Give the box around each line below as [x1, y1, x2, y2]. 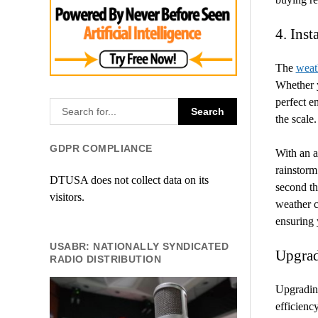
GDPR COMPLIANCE [50, 143, 153, 155]
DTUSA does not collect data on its [50, 174, 209, 187]
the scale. [275, 113, 317, 126]
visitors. [50, 191, 85, 204]
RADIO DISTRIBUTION [50, 253, 161, 265]
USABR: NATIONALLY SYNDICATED [50, 241, 229, 253]
